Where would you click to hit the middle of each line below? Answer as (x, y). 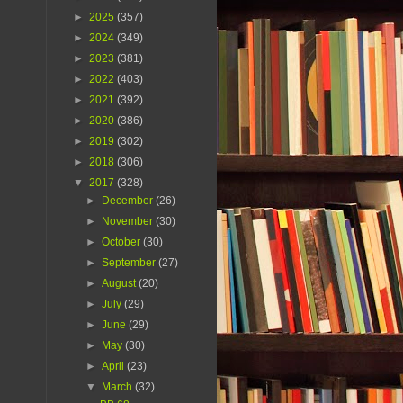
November (129, 222)
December (129, 201)
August (121, 284)
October (123, 242)
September (130, 263)
